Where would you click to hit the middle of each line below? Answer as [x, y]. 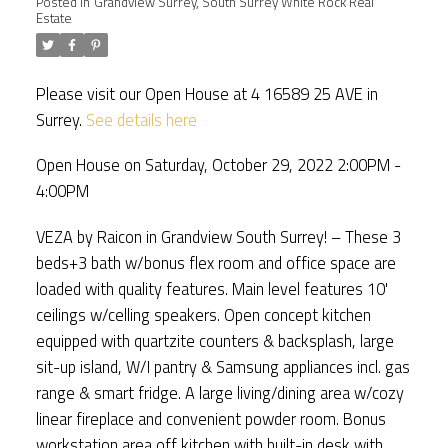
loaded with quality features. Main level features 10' [211, 288]
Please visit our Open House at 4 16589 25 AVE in [206, 93]
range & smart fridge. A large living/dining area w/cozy [219, 392]
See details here [141, 119]
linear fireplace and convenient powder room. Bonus [210, 418]
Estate [53, 17]
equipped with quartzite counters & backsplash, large [214, 340]
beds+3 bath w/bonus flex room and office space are [215, 262]
